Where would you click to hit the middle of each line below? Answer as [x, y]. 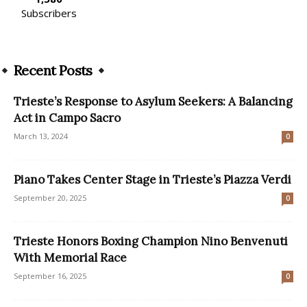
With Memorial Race [70, 257]
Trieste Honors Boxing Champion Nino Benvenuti [151, 241]
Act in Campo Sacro [67, 118]
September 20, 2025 [50, 197]
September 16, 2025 [50, 275]
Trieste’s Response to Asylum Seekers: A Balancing [153, 101]
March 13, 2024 [41, 136]
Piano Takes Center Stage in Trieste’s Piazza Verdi [152, 179]
